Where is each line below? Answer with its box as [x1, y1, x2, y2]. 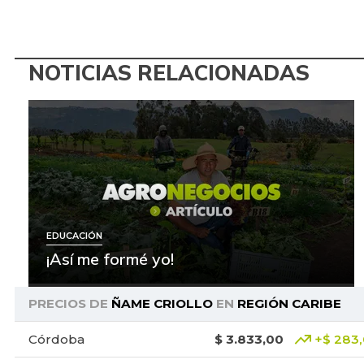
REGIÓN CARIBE [236, 296, 341, 312]
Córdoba [28, 331, 84, 347]
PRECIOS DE [28, 296, 111, 312]
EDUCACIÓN [46, 229, 102, 241]
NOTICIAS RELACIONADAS [28, 58, 310, 86]
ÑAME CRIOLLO [110, 296, 213, 312]
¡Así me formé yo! [46, 249, 174, 270]
